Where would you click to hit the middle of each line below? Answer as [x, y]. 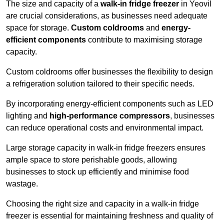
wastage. [23, 183]
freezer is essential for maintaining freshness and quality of [109, 215]
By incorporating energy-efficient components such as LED [110, 103]
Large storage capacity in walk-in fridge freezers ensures [106, 147]
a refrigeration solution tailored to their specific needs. [101, 83]
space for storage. [38, 27]
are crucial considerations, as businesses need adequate [107, 15]
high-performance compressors [110, 115]
